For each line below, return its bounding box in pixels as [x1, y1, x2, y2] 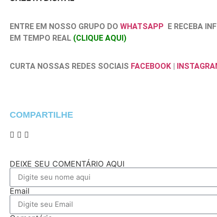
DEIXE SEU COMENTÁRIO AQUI [10, 158, 124, 169]
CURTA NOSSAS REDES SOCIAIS [10, 62, 131, 71]
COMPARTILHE [10, 109, 73, 120]
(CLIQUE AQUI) [73, 33, 126, 43]
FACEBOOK [131, 62, 171, 71]
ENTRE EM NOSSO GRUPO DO [10, 21, 120, 31]
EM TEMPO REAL [10, 33, 73, 43]
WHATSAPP [120, 21, 164, 31]
